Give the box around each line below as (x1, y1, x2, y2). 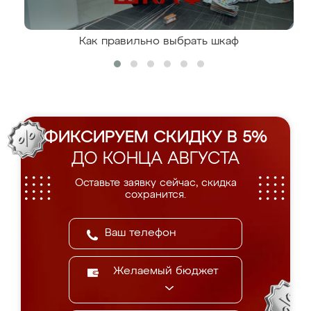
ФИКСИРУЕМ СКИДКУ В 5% (44, 129, 267, 146)
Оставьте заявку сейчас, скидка (74, 178, 237, 188)
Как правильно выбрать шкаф (79, 36, 239, 47)
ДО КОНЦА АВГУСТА (72, 151, 239, 167)
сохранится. (125, 190, 186, 200)
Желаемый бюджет (113, 266, 219, 277)
